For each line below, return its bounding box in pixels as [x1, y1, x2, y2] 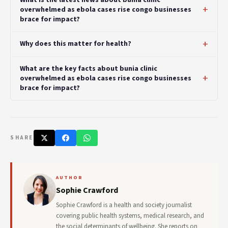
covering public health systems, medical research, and [56, 211, 204, 220]
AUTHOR [56, 174, 83, 181]
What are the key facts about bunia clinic [20, 63, 157, 74]
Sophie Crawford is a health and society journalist [56, 200, 192, 210]
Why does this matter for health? [20, 39, 131, 49]
